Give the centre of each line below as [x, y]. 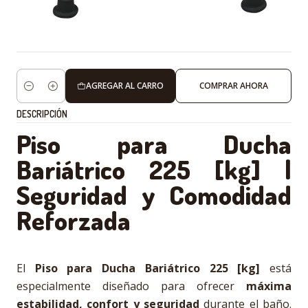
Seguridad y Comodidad [154, 195]
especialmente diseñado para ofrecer [131, 286]
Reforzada [74, 220]
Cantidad [37, 93]
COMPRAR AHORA [233, 86]
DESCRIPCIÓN [42, 114]
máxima [269, 286]
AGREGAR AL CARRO [124, 86]
